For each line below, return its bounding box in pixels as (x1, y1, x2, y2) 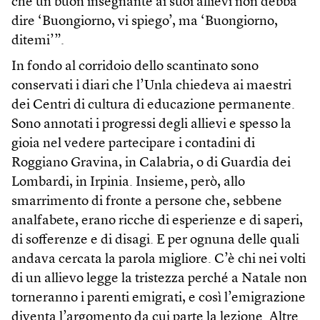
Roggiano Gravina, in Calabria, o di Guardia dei (11, 156, 291, 170)
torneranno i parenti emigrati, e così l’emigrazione (11, 291, 306, 305)
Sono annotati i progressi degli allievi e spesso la (11, 117, 291, 131)
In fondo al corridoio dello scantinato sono (11, 59, 259, 74)
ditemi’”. (11, 34, 64, 48)
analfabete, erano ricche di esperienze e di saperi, (11, 214, 303, 228)
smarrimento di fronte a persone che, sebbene (11, 194, 282, 209)
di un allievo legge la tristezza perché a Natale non (11, 271, 307, 286)
